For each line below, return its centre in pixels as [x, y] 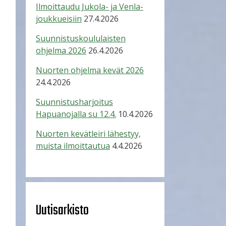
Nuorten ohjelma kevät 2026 [90, 70]
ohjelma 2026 [61, 50]
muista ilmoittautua [73, 146]
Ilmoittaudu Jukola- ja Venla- [90, 7]
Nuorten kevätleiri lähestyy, [88, 134]
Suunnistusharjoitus [74, 102]
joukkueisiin [59, 19]
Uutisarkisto [62, 211]
